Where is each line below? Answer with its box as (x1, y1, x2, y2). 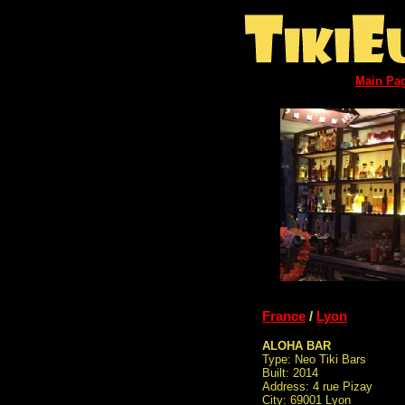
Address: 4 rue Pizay (262, 380, 372, 394)
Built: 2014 (262, 366, 318, 381)
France (262, 308, 306, 324)
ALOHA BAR (262, 339, 331, 353)
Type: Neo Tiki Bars (262, 353, 366, 367)
